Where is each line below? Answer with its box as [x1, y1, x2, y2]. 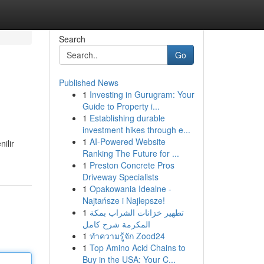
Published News [58, 77, 118, 88]
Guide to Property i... [82, 100, 160, 112]
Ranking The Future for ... [82, 147, 179, 159]
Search [58, 33, 85, 45]
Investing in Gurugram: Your [89, 88, 194, 100]
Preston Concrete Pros [89, 159, 174, 171]
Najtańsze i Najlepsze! [82, 194, 165, 206]
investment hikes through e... [82, 124, 190, 136]
